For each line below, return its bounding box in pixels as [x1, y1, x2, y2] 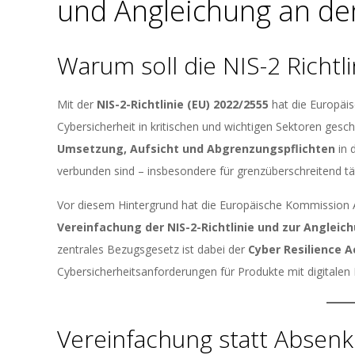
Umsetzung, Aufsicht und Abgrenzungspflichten [57, 141, 335, 156]
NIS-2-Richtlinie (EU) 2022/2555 [97, 97, 269, 112]
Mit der [57, 97, 97, 112]
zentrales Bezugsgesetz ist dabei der [57, 242, 248, 257]
